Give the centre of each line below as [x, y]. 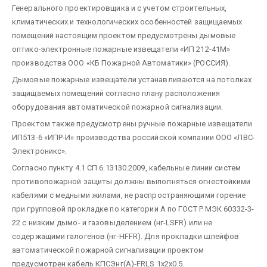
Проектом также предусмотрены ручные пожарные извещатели [132, 123]
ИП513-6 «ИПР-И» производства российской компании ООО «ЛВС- [133, 137]
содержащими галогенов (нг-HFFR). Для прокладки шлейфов [126, 236]
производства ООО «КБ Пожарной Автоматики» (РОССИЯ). [121, 63]
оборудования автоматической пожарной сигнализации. [118, 107]
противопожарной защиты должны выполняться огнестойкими [131, 181]
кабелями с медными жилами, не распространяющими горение [129, 195]
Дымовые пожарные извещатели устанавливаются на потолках [132, 79]
